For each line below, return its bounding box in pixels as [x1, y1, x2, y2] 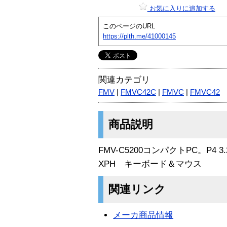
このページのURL [103, 22, 155, 30]
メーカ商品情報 [113, 210, 174, 220]
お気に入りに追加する [147, 4, 215, 12]
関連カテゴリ [98, 74, 150, 85]
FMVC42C [121, 88, 156, 96]
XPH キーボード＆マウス [98, 159, 202, 169]
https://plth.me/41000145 [103, 32, 176, 40]
